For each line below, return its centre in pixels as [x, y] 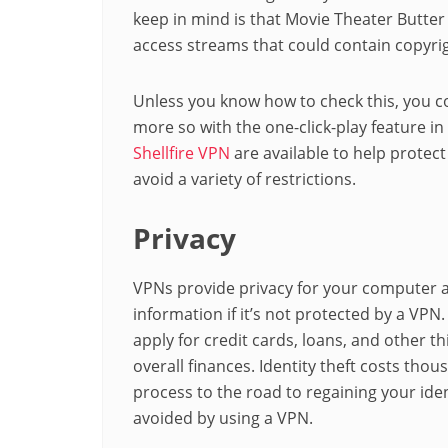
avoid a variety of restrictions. [244, 178]
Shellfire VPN [183, 152]
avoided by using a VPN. [223, 417]
